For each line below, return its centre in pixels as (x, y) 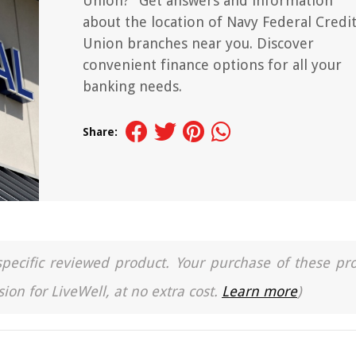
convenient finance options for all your (212, 65)
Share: (100, 132)
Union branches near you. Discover (198, 43)
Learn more (259, 291)
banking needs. (132, 86)
